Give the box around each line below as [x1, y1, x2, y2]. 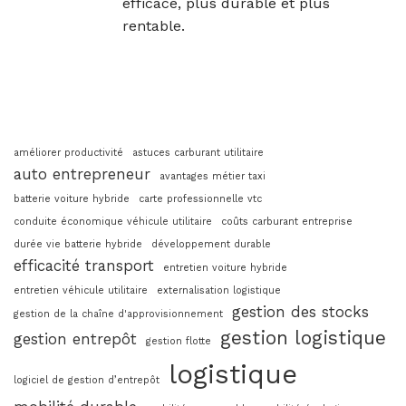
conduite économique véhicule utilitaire [14, 216, 212, 228]
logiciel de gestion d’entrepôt [14, 374, 159, 387]
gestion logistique [220, 327, 386, 350]
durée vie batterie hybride [14, 238, 142, 251]
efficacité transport [14, 256, 154, 275]
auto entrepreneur [14, 165, 150, 184]
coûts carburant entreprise [221, 216, 353, 228]
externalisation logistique [157, 285, 281, 297]
